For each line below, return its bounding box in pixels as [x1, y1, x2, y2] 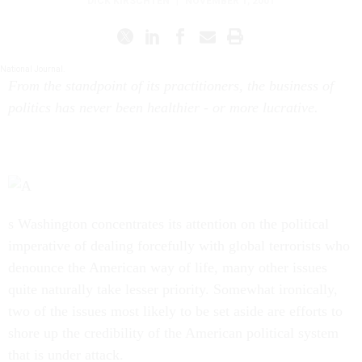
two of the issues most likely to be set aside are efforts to [8, 303, 343, 319]
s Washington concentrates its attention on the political [8, 216, 329, 232]
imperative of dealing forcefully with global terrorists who [8, 238, 350, 254]
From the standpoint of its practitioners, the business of [8, 78, 334, 94]
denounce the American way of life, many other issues [8, 259, 327, 276]
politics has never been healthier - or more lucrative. [8, 99, 318, 116]
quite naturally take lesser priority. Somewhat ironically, [8, 281, 338, 297]
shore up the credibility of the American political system [8, 325, 339, 341]
